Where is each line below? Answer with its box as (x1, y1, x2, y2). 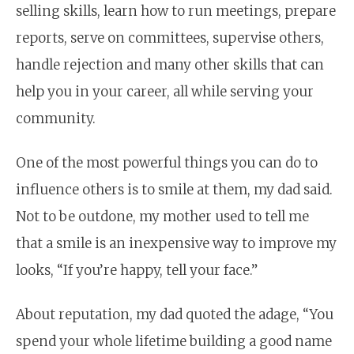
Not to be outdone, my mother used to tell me (16, 207, 309, 225)
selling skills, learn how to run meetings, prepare (16, 2, 336, 20)
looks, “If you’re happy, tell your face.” (16, 261, 258, 279)
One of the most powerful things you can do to (16, 153, 318, 171)
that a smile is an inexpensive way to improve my (16, 234, 337, 252)
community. (16, 109, 96, 127)
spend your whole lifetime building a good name (16, 332, 332, 350)
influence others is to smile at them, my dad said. (16, 180, 336, 198)
